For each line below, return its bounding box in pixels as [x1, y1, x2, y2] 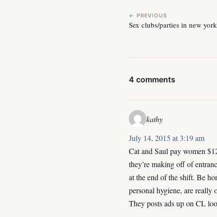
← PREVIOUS [129, 12, 167, 19]
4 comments [129, 75, 175, 85]
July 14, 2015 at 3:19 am [129, 133, 204, 143]
